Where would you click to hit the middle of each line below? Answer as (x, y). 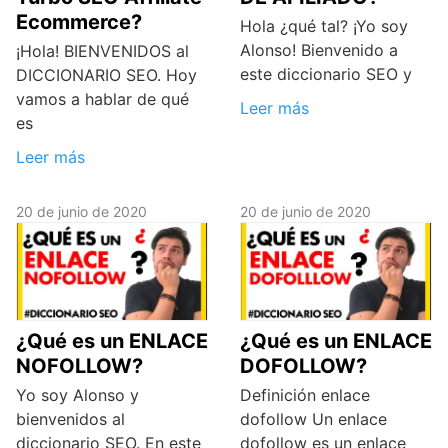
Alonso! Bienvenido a (319, 49)
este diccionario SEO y (326, 73)
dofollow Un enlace (313, 419)
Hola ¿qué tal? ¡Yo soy (324, 25)
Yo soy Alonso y (77, 395)
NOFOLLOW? (79, 366)
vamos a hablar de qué (102, 98)
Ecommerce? (79, 21)
